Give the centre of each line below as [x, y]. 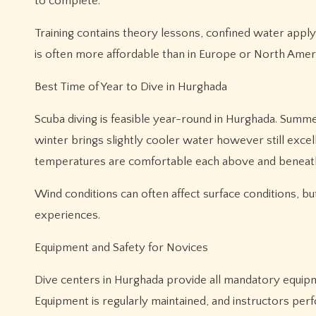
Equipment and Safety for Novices [121, 248]
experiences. [67, 215]
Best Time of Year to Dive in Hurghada [131, 87]
